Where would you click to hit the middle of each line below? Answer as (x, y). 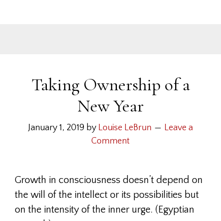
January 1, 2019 (56, 128)
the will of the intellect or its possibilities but (107, 195)
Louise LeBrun (125, 128)
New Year (110, 106)
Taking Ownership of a (110, 85)
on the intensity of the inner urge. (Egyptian (105, 210)
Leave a (179, 128)
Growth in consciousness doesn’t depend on (109, 180)
